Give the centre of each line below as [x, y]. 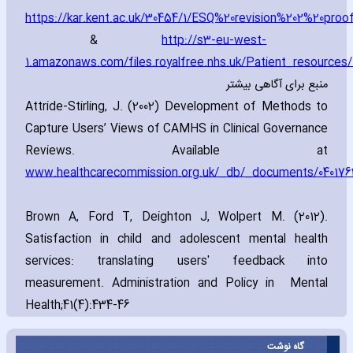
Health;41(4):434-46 [78, 306]
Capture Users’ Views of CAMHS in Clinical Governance [176, 130]
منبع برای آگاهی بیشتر [277, 85]
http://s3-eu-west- [214, 41]
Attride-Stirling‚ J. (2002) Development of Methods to [176, 108]
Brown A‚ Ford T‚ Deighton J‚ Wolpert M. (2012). [176, 218]
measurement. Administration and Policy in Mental [176, 284]
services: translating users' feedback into [176, 262]
